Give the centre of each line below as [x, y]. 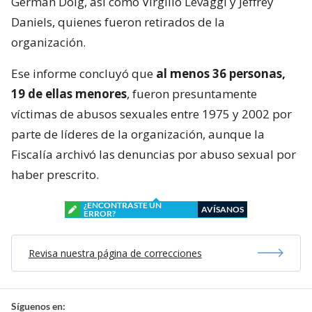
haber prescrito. [55, 174]
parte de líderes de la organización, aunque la [138, 134]
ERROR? [100, 213]
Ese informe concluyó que [82, 73]
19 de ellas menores [69, 93]
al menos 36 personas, [219, 73]
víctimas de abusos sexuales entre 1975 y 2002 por [151, 114]
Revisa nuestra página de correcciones [115, 253]
